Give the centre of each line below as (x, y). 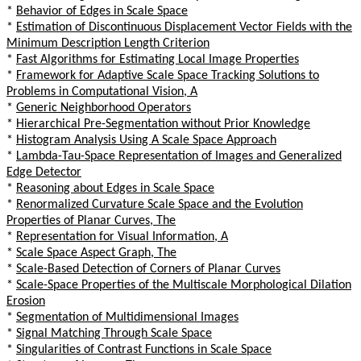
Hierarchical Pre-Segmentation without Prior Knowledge (163, 124)
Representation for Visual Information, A (122, 237)
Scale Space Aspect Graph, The (96, 253)
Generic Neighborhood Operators (104, 108)
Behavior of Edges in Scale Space (102, 11)
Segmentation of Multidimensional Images (127, 317)
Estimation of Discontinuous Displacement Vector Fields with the (184, 27)
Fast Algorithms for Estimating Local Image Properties (158, 59)
